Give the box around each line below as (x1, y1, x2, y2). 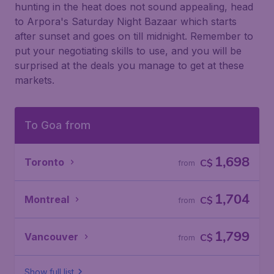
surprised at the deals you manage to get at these (15, 59, 244, 72)
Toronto (24, 156, 64, 168)
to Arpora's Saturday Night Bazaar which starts (15, 15, 237, 28)
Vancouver (24, 231, 78, 243)
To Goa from (24, 119, 91, 131)
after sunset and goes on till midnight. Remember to (15, 30, 253, 42)
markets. (15, 74, 54, 86)
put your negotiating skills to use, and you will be (15, 45, 242, 57)
